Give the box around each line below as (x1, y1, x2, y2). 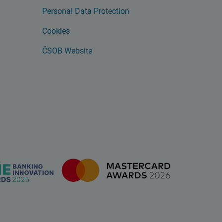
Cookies (42, 26, 70, 36)
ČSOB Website (42, 46, 92, 55)
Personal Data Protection (42, 6, 129, 16)
